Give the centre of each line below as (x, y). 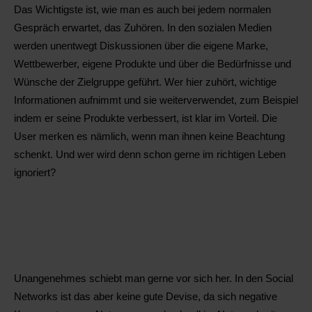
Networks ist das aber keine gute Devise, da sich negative (146, 297)
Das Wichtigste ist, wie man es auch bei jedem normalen (142, 9)
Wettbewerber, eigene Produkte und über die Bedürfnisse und (153, 64)
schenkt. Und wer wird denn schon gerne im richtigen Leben (150, 154)
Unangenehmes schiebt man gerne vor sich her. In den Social (154, 279)
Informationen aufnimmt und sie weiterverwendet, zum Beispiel (156, 100)
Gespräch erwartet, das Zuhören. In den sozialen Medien (143, 28)
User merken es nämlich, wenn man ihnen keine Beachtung (149, 136)
